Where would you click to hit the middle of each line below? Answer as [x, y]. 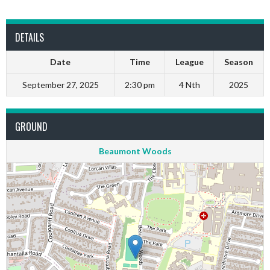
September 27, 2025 [60, 85]
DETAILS [30, 37]
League [189, 62]
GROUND [31, 127]
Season [239, 62]
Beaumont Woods [135, 151]
